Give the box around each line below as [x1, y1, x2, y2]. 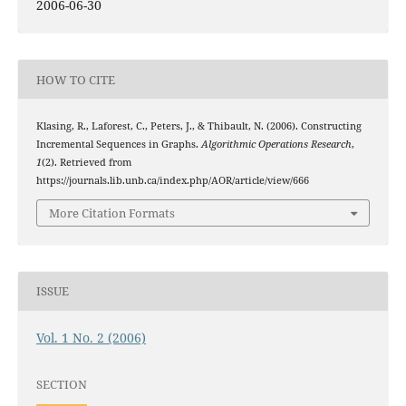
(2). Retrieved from [41, 156, 131, 169]
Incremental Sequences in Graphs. [35, 138, 201, 151]
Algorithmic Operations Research [200, 138, 352, 151]
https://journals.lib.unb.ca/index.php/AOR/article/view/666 [35, 174, 309, 188]
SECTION [35, 376, 87, 393]
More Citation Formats [49, 204, 175, 221]
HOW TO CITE [35, 71, 115, 88]
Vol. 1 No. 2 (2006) [35, 328, 146, 346]
